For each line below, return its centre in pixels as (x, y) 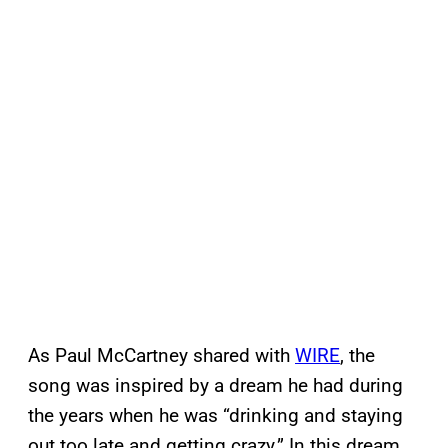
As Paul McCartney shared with (161, 356)
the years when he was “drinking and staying (215, 416)
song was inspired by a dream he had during (215, 386)
